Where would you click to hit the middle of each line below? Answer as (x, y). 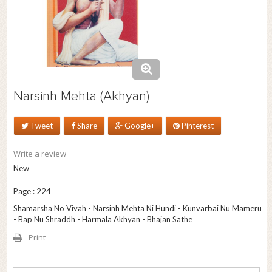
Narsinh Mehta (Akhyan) (81, 97)
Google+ (138, 126)
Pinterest (197, 126)
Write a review (39, 154)
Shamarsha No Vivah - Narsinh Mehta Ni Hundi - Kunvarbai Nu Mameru (137, 209)
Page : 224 (32, 192)
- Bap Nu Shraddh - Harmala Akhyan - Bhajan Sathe (103, 219)
